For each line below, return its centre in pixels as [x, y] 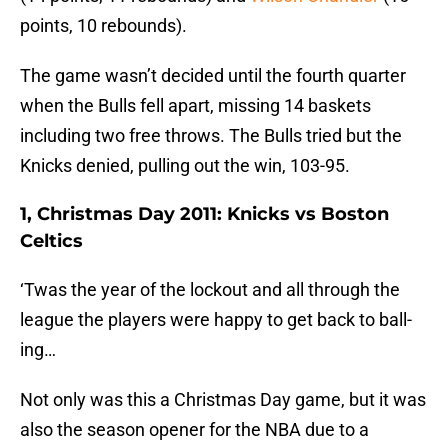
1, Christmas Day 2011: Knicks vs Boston [204, 214]
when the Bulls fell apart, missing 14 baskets [195, 106]
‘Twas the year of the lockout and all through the [210, 290]
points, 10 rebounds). [103, 26]
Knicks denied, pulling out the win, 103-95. [185, 166]
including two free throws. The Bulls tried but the [211, 136]
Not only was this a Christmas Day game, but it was [223, 400]
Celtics [51, 241]
